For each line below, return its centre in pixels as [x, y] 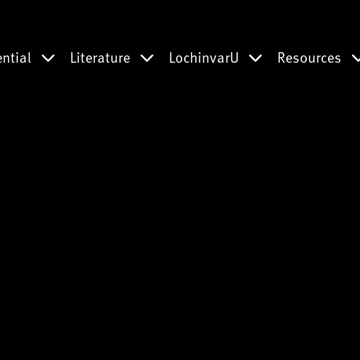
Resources [311, 57]
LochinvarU [205, 57]
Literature [102, 57]
